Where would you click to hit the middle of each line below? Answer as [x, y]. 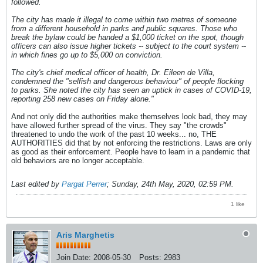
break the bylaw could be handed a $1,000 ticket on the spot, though [127, 38]
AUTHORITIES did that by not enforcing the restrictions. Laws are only [131, 143]
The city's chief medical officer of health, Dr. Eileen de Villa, [113, 73]
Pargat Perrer [84, 184]
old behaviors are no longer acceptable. [78, 161]
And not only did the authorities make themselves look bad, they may [129, 117]
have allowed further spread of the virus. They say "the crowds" [119, 126]
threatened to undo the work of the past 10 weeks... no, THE [114, 134]
